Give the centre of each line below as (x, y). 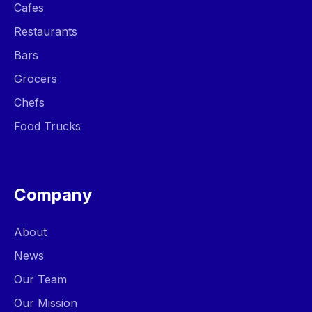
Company (53, 195)
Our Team (40, 279)
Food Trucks (47, 126)
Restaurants (46, 31)
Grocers (36, 79)
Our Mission (46, 303)
